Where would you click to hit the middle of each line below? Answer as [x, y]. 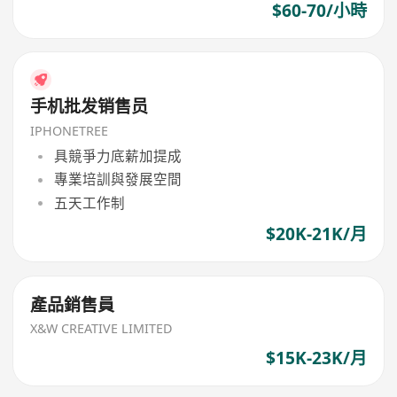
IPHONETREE [70, 130]
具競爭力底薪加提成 [117, 156]
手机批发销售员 [90, 106]
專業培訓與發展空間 [117, 179]
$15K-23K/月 [316, 358]
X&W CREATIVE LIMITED [101, 329]
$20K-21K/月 [316, 234]
